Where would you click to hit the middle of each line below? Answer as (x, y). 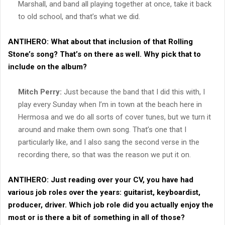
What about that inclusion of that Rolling (121, 41)
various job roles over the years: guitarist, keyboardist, (104, 192)
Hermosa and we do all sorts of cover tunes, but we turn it (115, 117)
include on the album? (47, 67)
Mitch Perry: (40, 92)
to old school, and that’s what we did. (79, 16)
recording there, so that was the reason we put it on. (104, 154)
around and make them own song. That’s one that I (102, 129)
